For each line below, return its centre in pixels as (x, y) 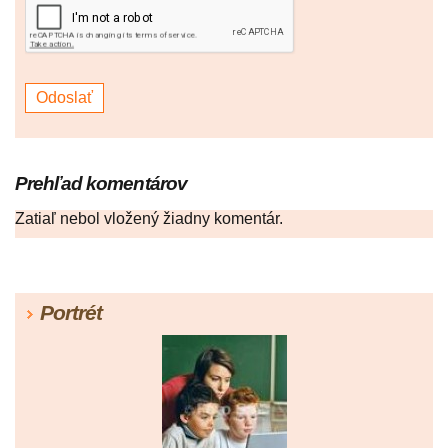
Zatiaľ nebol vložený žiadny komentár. (149, 219)
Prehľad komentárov (101, 184)
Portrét (71, 313)
